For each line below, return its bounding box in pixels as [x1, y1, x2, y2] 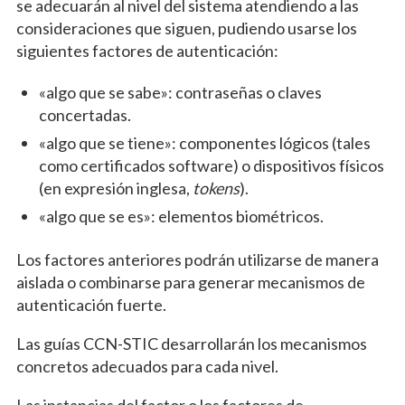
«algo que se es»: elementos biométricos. [38, 206, 324, 227]
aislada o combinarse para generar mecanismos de [15, 272, 365, 293]
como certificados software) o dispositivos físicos [38, 155, 384, 176]
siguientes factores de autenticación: [15, 41, 278, 61]
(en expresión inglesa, [38, 178, 193, 199]
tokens [192, 178, 240, 199]
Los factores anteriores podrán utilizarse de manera [15, 250, 379, 270]
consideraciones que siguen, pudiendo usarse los [15, 18, 357, 39]
